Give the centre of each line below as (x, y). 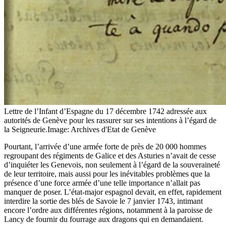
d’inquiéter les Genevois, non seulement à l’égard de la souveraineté (112, 164)
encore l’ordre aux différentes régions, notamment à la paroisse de (108, 210)
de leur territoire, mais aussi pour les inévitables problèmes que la (107, 174)
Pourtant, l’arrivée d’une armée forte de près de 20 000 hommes (105, 146)
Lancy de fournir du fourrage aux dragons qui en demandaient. (104, 219)
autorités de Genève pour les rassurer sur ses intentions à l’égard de (110, 120)
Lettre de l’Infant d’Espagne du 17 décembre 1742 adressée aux (105, 111)
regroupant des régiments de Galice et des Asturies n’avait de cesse (110, 155)
